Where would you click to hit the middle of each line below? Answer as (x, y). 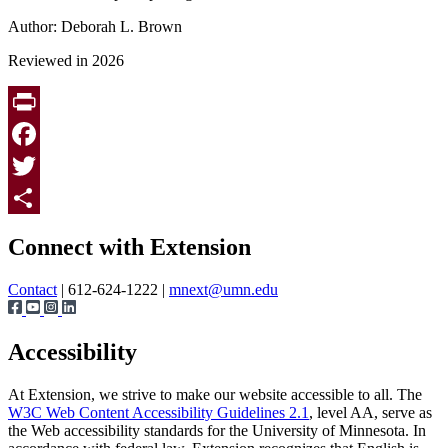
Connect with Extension (129, 247)
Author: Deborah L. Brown (95, 27)
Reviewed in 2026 (66, 61)
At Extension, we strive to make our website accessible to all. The (215, 394)
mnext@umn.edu (223, 290)
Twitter (30, 198)
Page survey (45, 222)
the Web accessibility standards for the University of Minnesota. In (217, 430)
